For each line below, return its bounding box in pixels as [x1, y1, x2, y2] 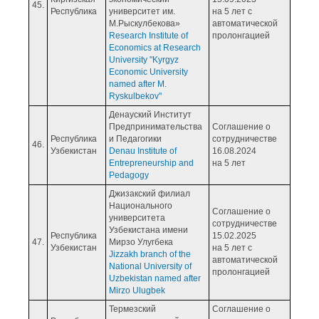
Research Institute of [109, 30, 188, 41]
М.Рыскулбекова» [109, 18, 180, 28]
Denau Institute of [109, 145, 177, 156]
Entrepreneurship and [109, 157, 194, 168]
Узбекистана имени [109, 224, 188, 235]
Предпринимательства [109, 121, 202, 132]
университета [109, 212, 165, 223]
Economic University [109, 66, 188, 77]
